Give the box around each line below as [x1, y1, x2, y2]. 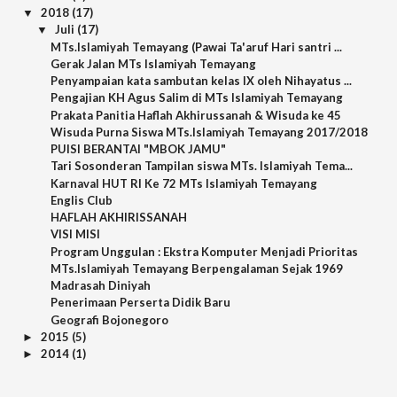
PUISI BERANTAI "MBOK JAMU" [51, 142, 227, 156]
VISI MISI [51, 227, 101, 242]
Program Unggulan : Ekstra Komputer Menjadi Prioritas [51, 244, 359, 259]
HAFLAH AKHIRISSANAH [51, 210, 188, 224]
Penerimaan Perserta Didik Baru [51, 295, 231, 310]
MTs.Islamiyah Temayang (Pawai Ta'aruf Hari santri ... [51, 39, 343, 54]
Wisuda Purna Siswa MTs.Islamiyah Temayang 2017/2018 [51, 124, 369, 139]
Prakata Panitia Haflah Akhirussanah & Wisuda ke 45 [51, 107, 342, 122]
